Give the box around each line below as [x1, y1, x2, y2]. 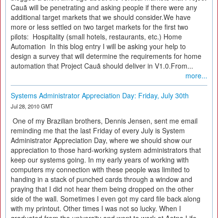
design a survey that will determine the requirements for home [11, 51, 201, 61]
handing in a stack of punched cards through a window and [11, 174, 192, 184]
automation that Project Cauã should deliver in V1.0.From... [11, 61, 193, 71]
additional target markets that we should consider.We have [11, 12, 191, 22]
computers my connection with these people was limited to [11, 164, 190, 174]
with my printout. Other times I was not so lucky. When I [11, 203, 181, 213]
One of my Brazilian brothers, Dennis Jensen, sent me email [11, 116, 198, 126]
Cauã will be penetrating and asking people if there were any [11, 2, 197, 12]
